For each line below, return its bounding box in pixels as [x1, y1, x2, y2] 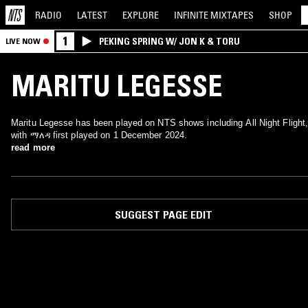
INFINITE [174, 8, 210, 21]
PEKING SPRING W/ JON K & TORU [99, 35, 240, 47]
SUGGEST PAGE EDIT [114, 208, 212, 221]
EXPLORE [122, 8, 159, 21]
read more [11, 142, 55, 153]
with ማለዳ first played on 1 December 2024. [11, 130, 188, 140]
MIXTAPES [210, 8, 254, 21]
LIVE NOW [5, 36, 41, 46]
